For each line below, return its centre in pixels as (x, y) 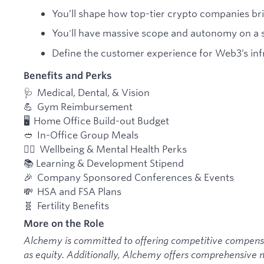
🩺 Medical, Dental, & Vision (87, 93)
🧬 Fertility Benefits (66, 206)
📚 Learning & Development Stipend (104, 163)
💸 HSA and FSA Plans (72, 192)
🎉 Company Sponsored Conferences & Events (129, 177)
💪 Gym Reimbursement (78, 107)
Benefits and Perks (68, 75)
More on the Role (64, 223)
